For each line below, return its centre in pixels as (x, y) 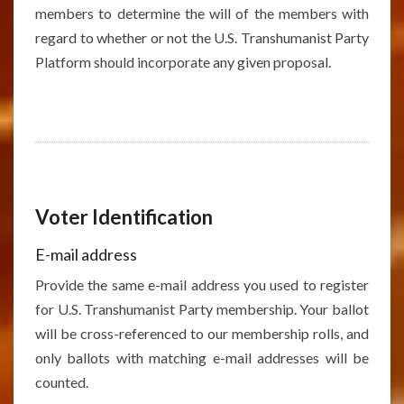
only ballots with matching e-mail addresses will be (202, 358)
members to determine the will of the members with (202, 13)
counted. (62, 382)
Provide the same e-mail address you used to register (202, 285)
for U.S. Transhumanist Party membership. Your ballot (202, 309)
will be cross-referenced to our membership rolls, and (202, 333)
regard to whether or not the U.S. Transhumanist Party (202, 37)
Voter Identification (124, 217)
